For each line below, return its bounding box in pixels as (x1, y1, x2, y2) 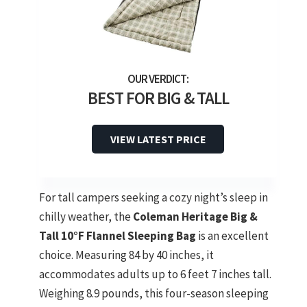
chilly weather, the (39, 209, 133, 225)
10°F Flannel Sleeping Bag (61, 228, 196, 244)
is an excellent (196, 228, 269, 244)
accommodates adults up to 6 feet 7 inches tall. (39, 267, 271, 282)
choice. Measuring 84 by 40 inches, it (39, 247, 214, 263)
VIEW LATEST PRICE (110, 132, 206, 147)
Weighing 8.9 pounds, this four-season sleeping (39, 286, 269, 302)
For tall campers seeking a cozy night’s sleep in (39, 190, 268, 206)
